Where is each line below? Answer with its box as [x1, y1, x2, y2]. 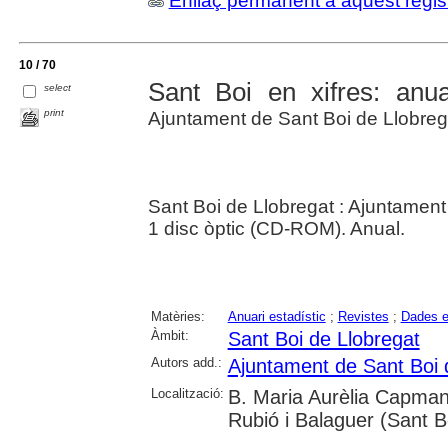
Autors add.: [150, 355, 222, 370]
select [44, 81, 72, 93]
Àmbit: [150, 328, 189, 343]
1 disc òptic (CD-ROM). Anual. [147, 218, 405, 239]
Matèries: [150, 309, 205, 324]
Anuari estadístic [227, 309, 326, 324]
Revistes [337, 309, 389, 324]
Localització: [150, 386, 224, 401]
